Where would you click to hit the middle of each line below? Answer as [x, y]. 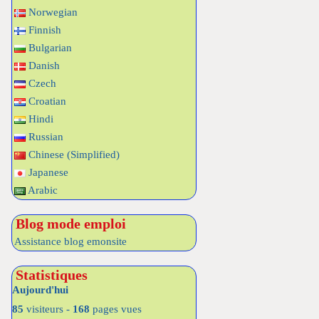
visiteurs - [48, 309]
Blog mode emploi [71, 224]
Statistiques [52, 275]
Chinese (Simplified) [73, 155]
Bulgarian [49, 48]
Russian [45, 137]
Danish [43, 66]
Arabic [42, 190]
